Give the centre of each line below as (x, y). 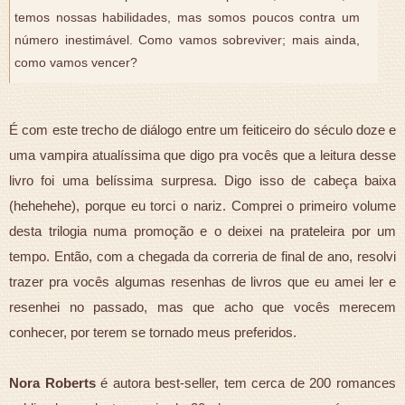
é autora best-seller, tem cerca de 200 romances (246, 382)
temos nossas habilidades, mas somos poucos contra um (187, 17)
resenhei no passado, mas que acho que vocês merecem (202, 306)
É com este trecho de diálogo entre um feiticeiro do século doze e (202, 129)
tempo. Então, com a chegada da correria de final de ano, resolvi (202, 256)
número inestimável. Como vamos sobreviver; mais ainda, (187, 40)
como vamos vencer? (76, 62)
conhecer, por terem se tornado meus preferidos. (153, 332)
